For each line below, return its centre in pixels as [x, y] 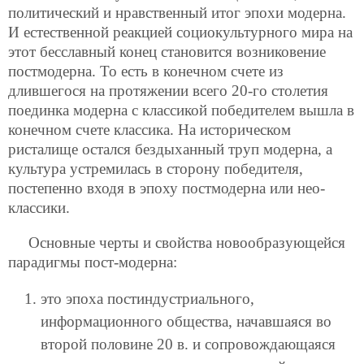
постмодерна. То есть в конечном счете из [146, 71]
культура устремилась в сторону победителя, [156, 168]
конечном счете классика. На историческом [149, 129]
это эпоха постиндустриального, [147, 299]
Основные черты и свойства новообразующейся [187, 242]
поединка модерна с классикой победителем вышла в [181, 110]
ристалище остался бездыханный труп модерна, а [170, 149]
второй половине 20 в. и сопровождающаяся [188, 344]
